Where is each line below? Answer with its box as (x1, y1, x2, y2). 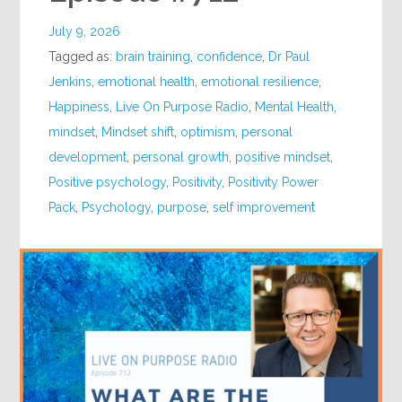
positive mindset (235, 150, 331, 165)
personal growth (133, 150, 230, 165)
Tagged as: (48, 49, 117, 65)
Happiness (48, 100, 110, 115)
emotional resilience (201, 74, 319, 90)
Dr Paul (268, 49, 310, 65)
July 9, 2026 (48, 24, 121, 39)
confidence (197, 49, 263, 65)
